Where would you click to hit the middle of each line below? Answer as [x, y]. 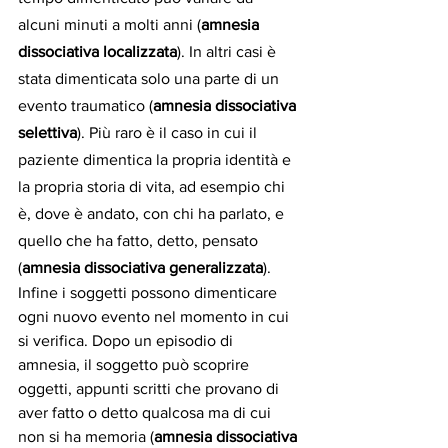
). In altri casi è [228, 52]
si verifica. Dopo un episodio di [127, 341]
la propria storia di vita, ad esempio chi [153, 187]
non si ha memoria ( [86, 437]
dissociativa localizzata [97, 52]
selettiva [47, 133]
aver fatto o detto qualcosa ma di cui [146, 413]
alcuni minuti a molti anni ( [109, 25]
